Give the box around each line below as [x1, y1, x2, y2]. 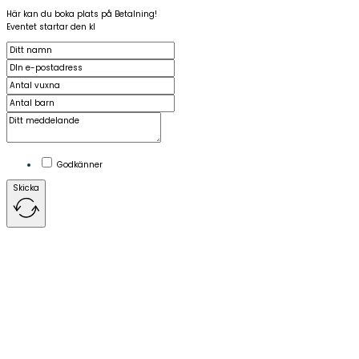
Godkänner [57, 159, 103, 171]
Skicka [13, 182, 39, 195]
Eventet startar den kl [6, 21, 95, 34]
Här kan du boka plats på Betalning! [6, 8, 157, 21]
